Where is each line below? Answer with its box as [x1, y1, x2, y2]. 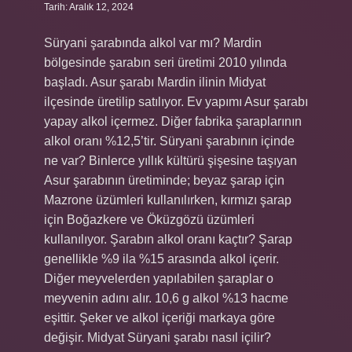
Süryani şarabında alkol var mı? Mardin [44, 36, 262, 49]
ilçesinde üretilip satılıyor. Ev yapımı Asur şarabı [44, 95, 308, 108]
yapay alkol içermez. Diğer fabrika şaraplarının [44, 115, 302, 128]
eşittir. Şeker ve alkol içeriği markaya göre [44, 311, 275, 324]
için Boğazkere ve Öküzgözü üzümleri [44, 213, 255, 226]
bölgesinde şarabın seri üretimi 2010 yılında [44, 56, 287, 69]
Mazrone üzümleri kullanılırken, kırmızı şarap [44, 193, 291, 207]
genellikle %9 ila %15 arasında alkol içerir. [44, 252, 279, 266]
